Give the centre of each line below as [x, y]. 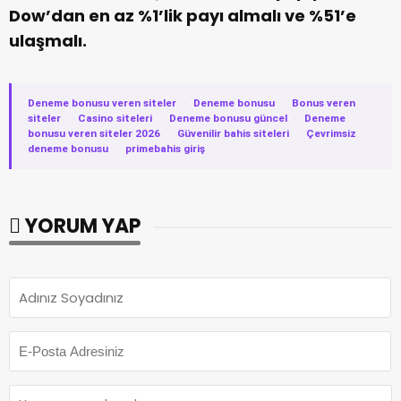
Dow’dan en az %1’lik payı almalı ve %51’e [183, 16]
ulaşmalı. [48, 41]
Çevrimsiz [331, 134]
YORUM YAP [81, 226]
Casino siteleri [115, 119]
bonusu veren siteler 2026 [94, 134]
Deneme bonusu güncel [228, 119]
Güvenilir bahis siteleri [233, 134]
